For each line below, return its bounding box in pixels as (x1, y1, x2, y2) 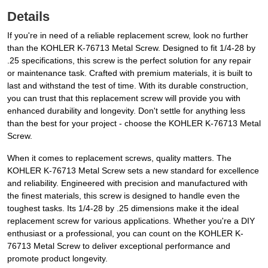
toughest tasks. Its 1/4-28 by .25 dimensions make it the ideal (7, 203, 239, 214)
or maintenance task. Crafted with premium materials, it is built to (7, 68, 252, 78)
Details (7, 9, 50, 25)
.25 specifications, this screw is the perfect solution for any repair (7, 56, 251, 66)
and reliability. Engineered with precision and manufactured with (7, 178, 248, 188)
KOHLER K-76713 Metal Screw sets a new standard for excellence (7, 166, 259, 176)
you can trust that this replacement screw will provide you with (7, 93, 240, 103)
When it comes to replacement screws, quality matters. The (7, 153, 232, 163)
